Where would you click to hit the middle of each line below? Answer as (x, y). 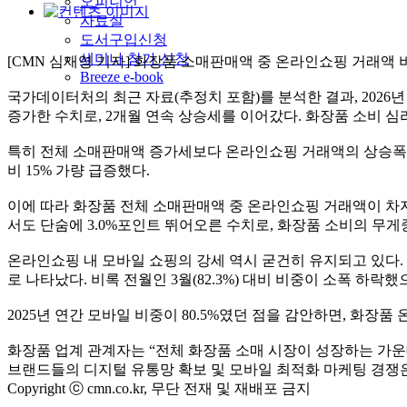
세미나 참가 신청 (134, 58)
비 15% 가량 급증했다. (79, 170)
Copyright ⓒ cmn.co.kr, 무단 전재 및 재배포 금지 (159, 388)
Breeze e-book (122, 76)
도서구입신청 (124, 39)
